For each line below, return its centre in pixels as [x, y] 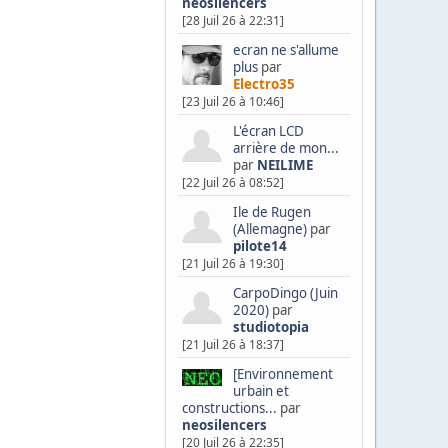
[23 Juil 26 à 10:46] [232, 102]
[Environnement [282, 373]
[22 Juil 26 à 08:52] [232, 183]
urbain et [260, 390]
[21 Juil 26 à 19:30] [232, 263]
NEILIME [284, 165]
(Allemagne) [269, 229]
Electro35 [263, 84]
